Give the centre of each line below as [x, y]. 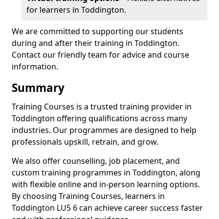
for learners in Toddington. [76, 10]
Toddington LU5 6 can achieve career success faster [107, 208]
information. [35, 66]
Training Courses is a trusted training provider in [102, 107]
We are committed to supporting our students [98, 31]
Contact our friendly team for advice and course [100, 55]
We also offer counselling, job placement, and [96, 161]
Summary [38, 88]
